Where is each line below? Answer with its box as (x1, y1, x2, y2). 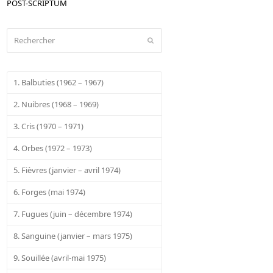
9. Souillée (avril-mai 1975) (13, 252, 107, 263)
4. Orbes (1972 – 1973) (13, 142, 93, 154)
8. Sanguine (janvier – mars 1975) (13, 230, 133, 241)
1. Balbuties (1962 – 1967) (13, 76, 104, 88)
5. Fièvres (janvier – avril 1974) (13, 164, 121, 175)
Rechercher (7, 28, 48, 40)
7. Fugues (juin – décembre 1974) (13, 208, 133, 219)
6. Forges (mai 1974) (13, 186, 86, 197)
